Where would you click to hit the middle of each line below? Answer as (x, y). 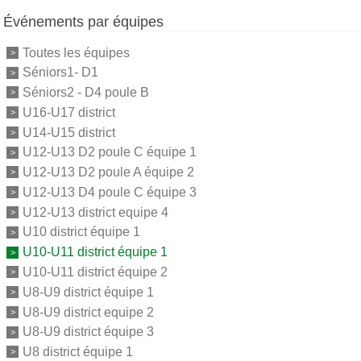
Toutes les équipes (76, 52)
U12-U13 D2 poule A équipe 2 (108, 172)
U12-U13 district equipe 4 (95, 212)
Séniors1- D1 (60, 73)
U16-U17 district (69, 112)
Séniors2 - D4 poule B (86, 92)
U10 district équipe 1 (81, 232)
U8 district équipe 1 (78, 351)
